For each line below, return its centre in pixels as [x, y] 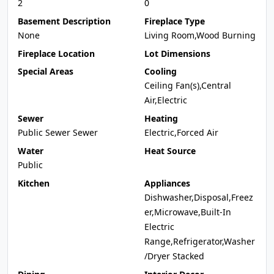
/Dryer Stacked [174, 256]
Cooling [161, 71]
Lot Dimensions [177, 54]
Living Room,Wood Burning [200, 35]
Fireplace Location [56, 54]
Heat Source [170, 151]
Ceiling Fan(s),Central [188, 85]
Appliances [167, 183]
